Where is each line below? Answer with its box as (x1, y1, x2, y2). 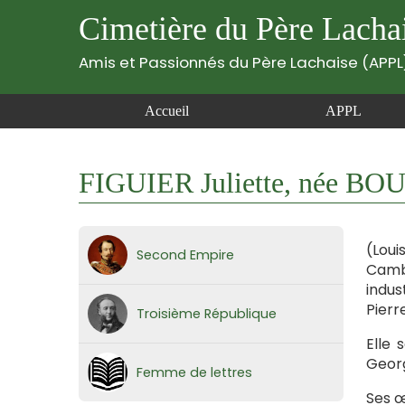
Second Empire (137, 246, 234, 264)
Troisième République (137, 305, 277, 323)
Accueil (145, 103, 189, 118)
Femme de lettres (137, 363, 252, 381)
